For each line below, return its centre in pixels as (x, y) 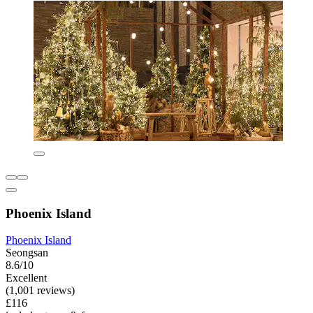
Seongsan (27, 253)
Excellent (26, 278)
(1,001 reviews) (40, 291)
